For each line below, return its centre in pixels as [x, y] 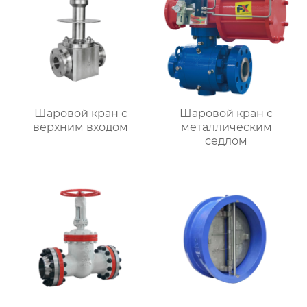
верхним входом [81, 127]
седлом [226, 140]
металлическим [226, 127]
